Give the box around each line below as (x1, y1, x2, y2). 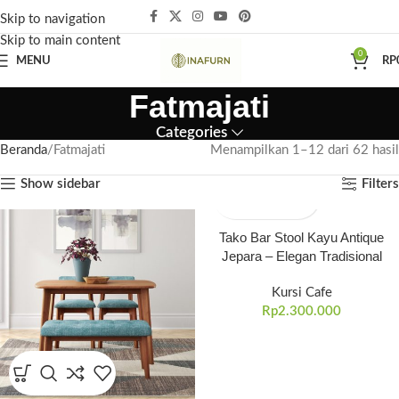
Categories (156, 126, 228, 140)
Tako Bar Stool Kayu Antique (219, 230, 384, 245)
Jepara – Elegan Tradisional (221, 248, 382, 264)
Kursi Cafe (271, 286, 332, 299)
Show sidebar (20, 176, 102, 191)
